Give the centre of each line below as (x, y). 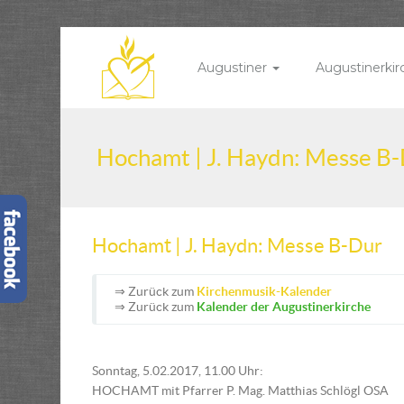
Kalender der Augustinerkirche (284, 307)
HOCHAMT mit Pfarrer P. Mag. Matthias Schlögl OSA (240, 390)
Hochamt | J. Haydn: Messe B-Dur (237, 245)
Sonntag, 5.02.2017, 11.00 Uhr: (178, 371)
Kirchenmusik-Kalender (264, 291)
